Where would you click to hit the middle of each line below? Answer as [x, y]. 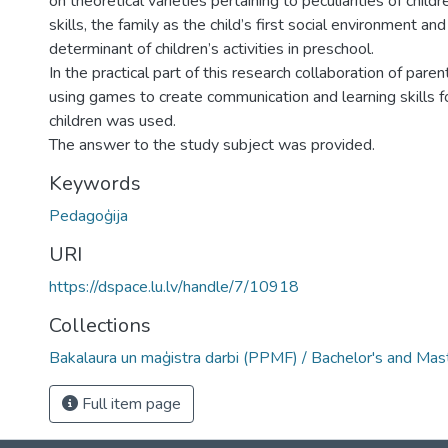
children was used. [112, 121]
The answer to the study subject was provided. [212, 145]
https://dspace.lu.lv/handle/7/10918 [174, 287]
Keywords [95, 183]
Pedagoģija [88, 216]
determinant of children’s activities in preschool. [211, 49]
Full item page [129, 404]
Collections [100, 325]
